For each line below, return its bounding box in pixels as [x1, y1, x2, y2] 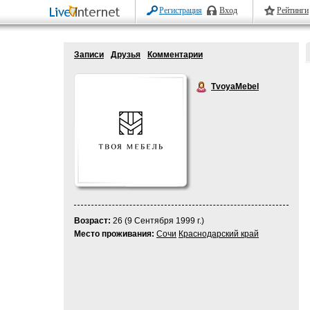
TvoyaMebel [211, 82, 259, 91]
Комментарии [147, 50, 203, 60]
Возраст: [74, 216, 111, 226]
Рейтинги [277, 6, 309, 15]
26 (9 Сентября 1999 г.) [111, 216, 204, 226]
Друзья [111, 50, 140, 60]
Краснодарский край [179, 229, 259, 239]
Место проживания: [74, 229, 154, 239]
